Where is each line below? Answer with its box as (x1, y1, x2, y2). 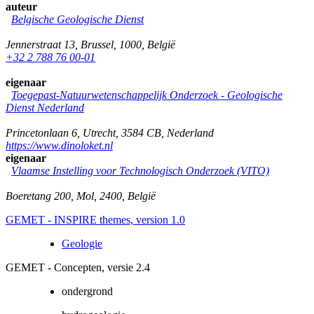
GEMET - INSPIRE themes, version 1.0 (6, 213, 185, 226)
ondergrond (62, 285, 113, 297)
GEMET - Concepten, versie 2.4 (6, 261, 150, 273)
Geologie (62, 237, 102, 250)
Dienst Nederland (6, 101, 84, 114)
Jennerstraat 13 (6, 38, 75, 50)
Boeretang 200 (6, 189, 71, 202)
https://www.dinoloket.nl (6, 139, 113, 151)
